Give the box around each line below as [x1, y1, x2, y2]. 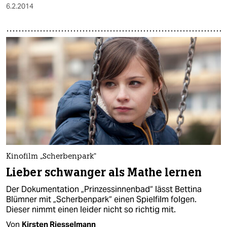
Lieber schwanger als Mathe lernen [6, 165, 202, 180]
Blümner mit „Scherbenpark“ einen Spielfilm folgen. [6, 194, 197, 205]
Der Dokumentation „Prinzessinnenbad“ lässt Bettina [6, 183, 202, 195]
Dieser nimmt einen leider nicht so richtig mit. [6, 204, 176, 215]
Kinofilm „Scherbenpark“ [6, 153, 96, 161]
